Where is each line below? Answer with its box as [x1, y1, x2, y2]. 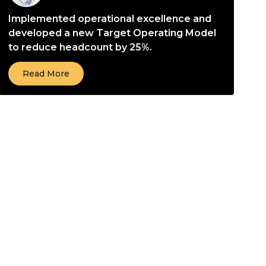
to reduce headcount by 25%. [8, 42, 152, 53]
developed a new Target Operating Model [8, 27, 216, 39]
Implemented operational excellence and [8, 13, 211, 24]
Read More [23, 68, 69, 79]
